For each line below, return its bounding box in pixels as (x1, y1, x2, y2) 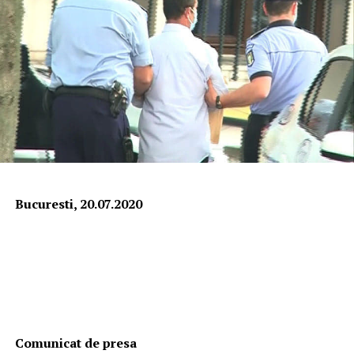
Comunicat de (14, 334, 103, 352)
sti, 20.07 (58, 195, 111, 213)
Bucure (14, 195, 58, 213)
